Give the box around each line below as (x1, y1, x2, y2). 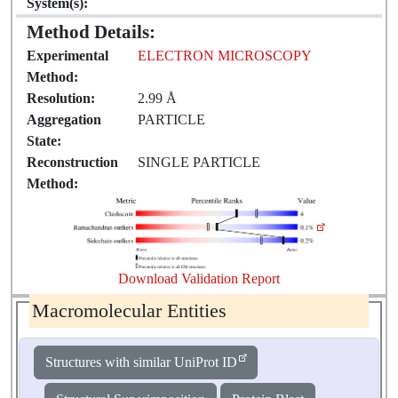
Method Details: (27, 21, 156, 43)
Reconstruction (27, 155, 119, 171)
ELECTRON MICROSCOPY (138, 48, 313, 64)
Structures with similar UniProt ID (44, 354, 237, 370)
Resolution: (27, 91, 96, 107)
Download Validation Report (118, 271, 280, 287)
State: (27, 133, 62, 149)
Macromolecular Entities (32, 299, 227, 322)
